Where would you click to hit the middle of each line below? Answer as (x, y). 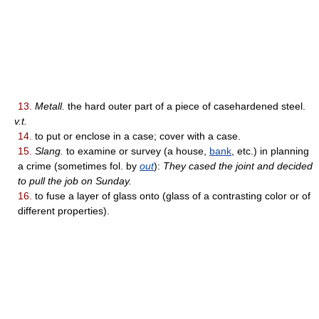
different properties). (64, 211)
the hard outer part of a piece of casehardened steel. (185, 106)
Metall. (50, 106)
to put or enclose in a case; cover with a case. (136, 136)
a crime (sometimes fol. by (79, 166)
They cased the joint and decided (238, 166)
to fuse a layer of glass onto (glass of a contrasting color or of (171, 196)
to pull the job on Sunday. (75, 181)
